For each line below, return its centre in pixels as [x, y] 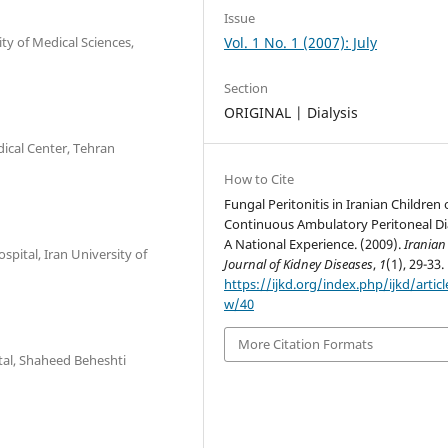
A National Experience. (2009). [314, 244]
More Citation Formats [306, 344]
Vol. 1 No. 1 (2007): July [301, 42]
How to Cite [259, 179]
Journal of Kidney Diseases [299, 264]
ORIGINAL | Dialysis [291, 112]
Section [246, 88]
